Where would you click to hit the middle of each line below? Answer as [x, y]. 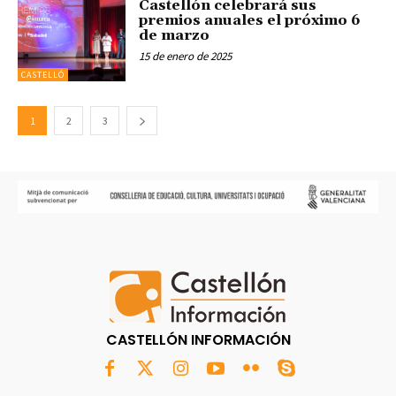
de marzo [175, 35]
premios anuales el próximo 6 [250, 20]
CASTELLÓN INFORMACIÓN [198, 340]
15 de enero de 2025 [186, 56]
